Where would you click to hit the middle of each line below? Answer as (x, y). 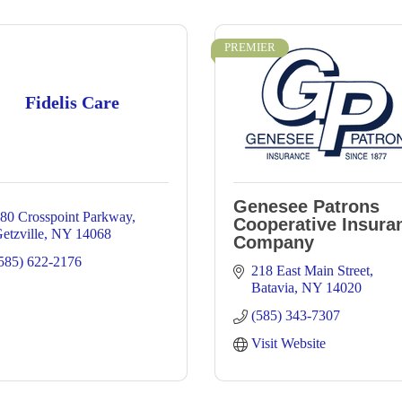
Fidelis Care (72, 102)
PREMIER (250, 48)
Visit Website (288, 343)
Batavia (273, 288)
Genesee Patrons (306, 206)
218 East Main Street (310, 271)
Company (274, 242)
